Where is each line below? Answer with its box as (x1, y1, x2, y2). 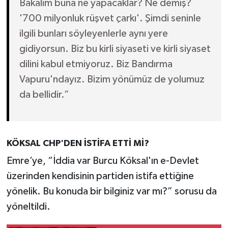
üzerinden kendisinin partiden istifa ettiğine (6, 171, 194, 182)
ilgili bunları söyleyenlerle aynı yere (19, 28, 168, 39)
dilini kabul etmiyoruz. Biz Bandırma (19, 59, 173, 69)
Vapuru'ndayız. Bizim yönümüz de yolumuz (19, 74, 205, 84)
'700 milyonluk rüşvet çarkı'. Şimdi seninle (19, 13, 201, 23)
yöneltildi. (6, 202, 50, 212)
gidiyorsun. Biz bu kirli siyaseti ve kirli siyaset (19, 43, 211, 54)
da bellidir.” (19, 89, 69, 100)
